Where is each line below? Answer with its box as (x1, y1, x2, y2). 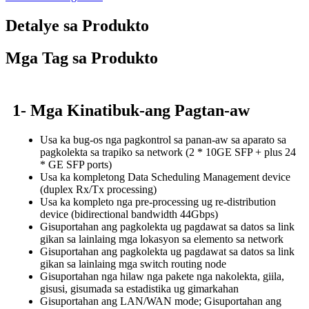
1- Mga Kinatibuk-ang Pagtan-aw (12, 101, 250, 120)
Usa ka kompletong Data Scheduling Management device (40, 171, 290, 183)
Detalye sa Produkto (6, 16, 149, 34)
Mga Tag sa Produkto (6, 48, 158, 67)
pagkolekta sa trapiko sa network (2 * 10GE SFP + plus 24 (40, 146, 296, 159)
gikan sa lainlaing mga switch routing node (40, 258, 226, 270)
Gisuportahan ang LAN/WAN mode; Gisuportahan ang (40, 295, 281, 308)
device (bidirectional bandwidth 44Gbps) (40, 208, 218, 221)
